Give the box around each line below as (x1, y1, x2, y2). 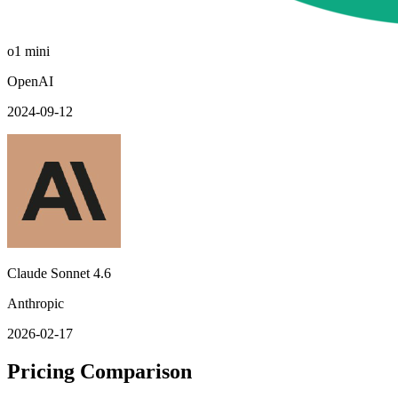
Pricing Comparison (7, 359, 192, 383)
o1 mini (7, 43, 50, 59)
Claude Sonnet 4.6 (7, 265, 111, 281)
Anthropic (7, 295, 64, 311)
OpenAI (7, 73, 53, 89)
